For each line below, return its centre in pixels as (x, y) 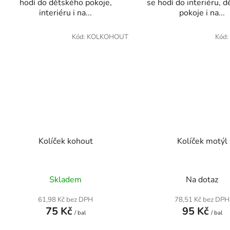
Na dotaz (202, 179)
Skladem (66, 179)
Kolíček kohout (65, 141)
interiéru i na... (66, 13)
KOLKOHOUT (107, 37)
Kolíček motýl (202, 141)
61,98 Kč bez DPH (66, 199)
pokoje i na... (202, 13)
